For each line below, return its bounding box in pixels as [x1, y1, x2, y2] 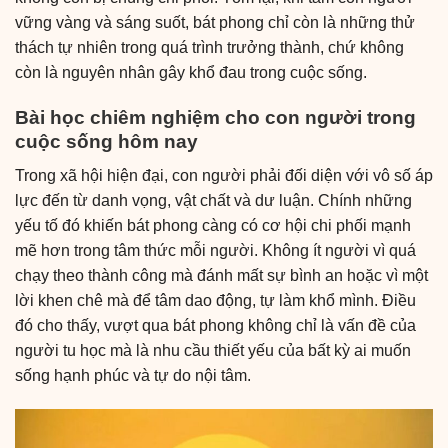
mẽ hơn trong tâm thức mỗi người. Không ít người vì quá [15, 242, 416, 260]
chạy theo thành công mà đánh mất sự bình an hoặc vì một [15, 267, 428, 285]
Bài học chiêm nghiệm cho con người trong [15, 106, 416, 128]
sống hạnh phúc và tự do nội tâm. [15, 367, 251, 385]
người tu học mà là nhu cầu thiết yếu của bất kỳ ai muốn [15, 342, 411, 360]
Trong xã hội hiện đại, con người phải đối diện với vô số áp [15, 167, 433, 185]
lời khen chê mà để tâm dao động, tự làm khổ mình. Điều [15, 292, 416, 310]
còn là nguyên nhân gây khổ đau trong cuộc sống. [15, 63, 367, 81]
